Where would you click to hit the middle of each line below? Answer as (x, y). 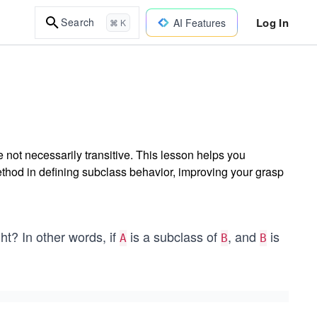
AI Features (199, 22)
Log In (272, 22)
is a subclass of (174, 236)
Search (78, 22)
